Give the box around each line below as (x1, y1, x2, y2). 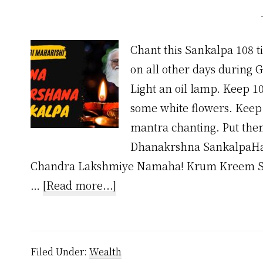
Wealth (89, 245, 122, 258)
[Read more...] (43, 177, 116, 193)
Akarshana (116, 215, 171, 231)
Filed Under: (31, 245, 89, 258)
